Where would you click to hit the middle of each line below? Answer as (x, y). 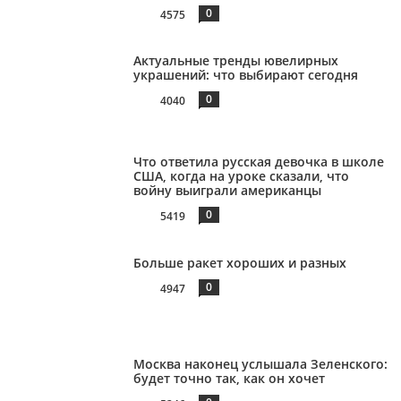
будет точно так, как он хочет (230, 378)
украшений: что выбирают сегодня (246, 75)
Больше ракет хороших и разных (240, 262)
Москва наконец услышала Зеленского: (261, 363)
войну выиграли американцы (228, 191)
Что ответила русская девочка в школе (259, 162)
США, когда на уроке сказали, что (242, 176)
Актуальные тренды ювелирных (236, 61)
